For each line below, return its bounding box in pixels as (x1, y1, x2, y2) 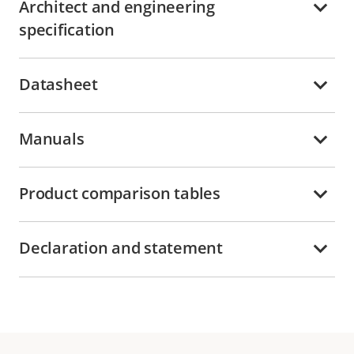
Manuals (19, 127, 85, 149)
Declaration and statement (19, 237, 223, 259)
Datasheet (19, 73, 98, 95)
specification (19, 18, 115, 40)
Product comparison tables (19, 183, 220, 205)
